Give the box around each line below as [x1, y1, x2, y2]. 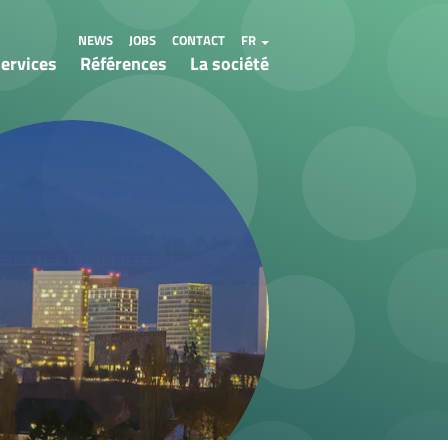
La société [190, 50, 269, 77]
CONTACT [172, 30, 225, 50]
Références [80, 50, 167, 77]
